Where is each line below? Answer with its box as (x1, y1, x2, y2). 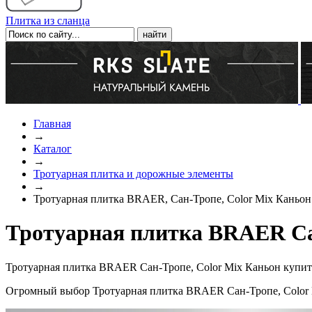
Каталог (33, 143, 72, 155)
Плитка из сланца (6, 15, 90, 26)
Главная (33, 118, 71, 130)
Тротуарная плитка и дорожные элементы (33, 168, 233, 180)
